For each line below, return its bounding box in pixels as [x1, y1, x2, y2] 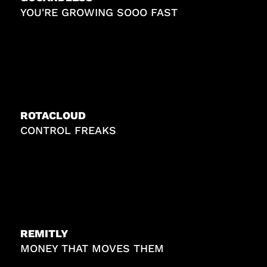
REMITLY [20, 226, 69, 240]
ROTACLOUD [20, 108, 86, 122]
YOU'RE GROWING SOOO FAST [20, 6, 178, 19]
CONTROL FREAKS [20, 123, 117, 136]
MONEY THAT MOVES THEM [20, 241, 164, 254]
